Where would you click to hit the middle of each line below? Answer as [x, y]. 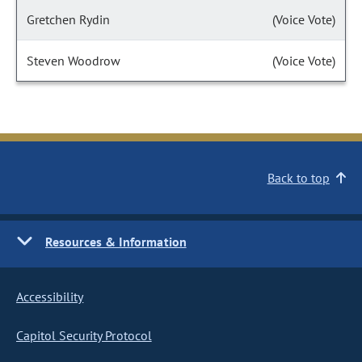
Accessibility [50, 297]
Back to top [298, 178]
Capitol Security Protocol [84, 335]
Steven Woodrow [74, 61]
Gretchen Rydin [68, 19]
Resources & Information [116, 242]
